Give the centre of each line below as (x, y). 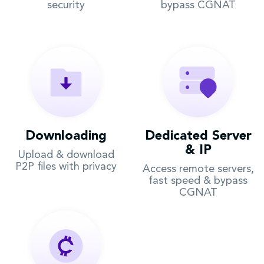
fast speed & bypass (198, 181)
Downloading (66, 136)
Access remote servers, (198, 169)
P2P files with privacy (66, 167)
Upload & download (66, 155)
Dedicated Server (198, 136)
